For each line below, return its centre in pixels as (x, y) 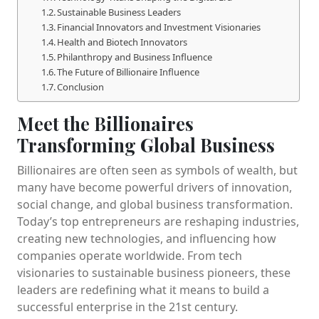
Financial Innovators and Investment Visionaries (159, 27)
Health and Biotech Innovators (122, 42)
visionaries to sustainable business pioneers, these (154, 272)
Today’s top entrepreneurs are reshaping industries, (158, 221)
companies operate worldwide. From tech (130, 255)
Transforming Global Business (146, 145)
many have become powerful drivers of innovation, (155, 187)
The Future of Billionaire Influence (129, 72)
